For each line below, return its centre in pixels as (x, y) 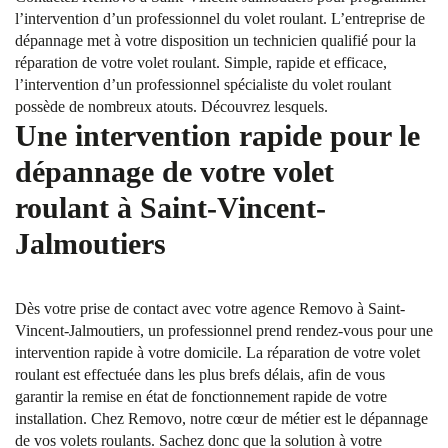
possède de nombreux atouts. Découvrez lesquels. (171, 106)
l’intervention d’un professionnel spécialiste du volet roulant (203, 84)
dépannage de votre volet (174, 171)
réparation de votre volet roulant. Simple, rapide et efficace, (201, 62)
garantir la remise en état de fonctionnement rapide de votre (201, 396)
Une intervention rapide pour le (217, 135)
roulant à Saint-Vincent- (170, 207)
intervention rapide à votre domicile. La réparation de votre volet (217, 352)
